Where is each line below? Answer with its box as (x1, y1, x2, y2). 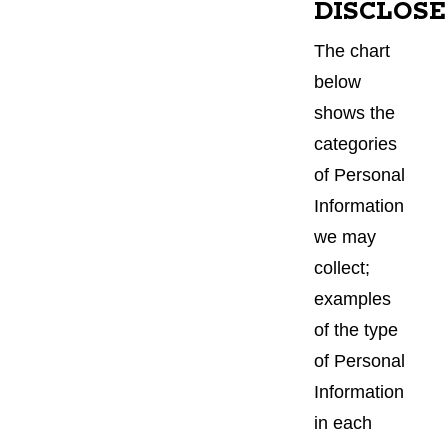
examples (314, 288, 391, 309)
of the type (314, 319, 398, 340)
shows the (314, 102, 395, 123)
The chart (314, 40, 390, 61)
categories (314, 133, 397, 154)
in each (314, 412, 372, 433)
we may (314, 226, 376, 247)
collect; (314, 257, 370, 278)
